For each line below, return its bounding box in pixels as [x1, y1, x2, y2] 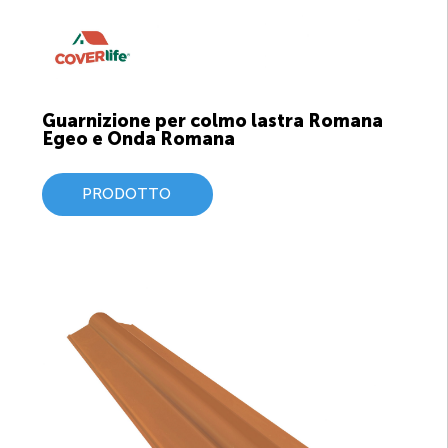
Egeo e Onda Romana [42, 127, 235, 150]
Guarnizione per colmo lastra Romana [42, 109, 383, 132]
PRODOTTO [81, 184, 171, 203]
